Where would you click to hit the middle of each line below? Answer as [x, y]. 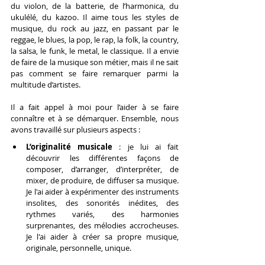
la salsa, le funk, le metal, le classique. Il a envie [95, 51]
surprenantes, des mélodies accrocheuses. [102, 225]
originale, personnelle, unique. [79, 248]
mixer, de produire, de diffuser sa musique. [102, 180]
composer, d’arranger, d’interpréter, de [102, 169]
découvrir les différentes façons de [102, 158]
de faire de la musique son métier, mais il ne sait [95, 62]
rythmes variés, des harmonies [102, 214]
